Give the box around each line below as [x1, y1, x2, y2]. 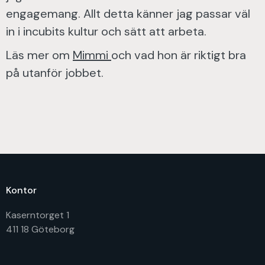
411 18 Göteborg [6, 223, 75, 235]
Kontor [6, 184, 37, 196]
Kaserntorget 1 [6, 209, 69, 221]
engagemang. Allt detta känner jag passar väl [6, 6, 250, 21]
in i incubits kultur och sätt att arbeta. [6, 24, 206, 39]
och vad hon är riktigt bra [111, 47, 246, 63]
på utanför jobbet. [6, 65, 104, 80]
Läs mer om [6, 47, 73, 63]
